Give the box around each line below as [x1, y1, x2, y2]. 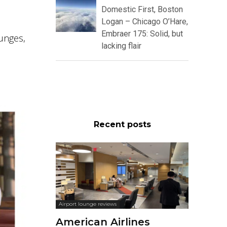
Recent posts [93, 120, 151, 130]
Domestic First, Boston [101, 5, 183, 15]
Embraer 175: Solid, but [101, 29, 183, 39]
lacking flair [101, 41, 141, 51]
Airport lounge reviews [59, 201, 117, 208]
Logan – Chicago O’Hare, [101, 17, 188, 27]
